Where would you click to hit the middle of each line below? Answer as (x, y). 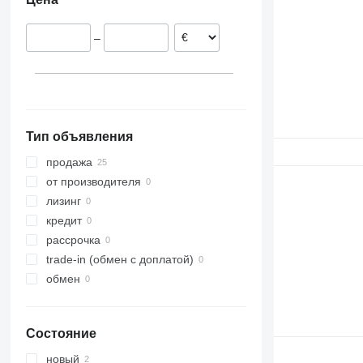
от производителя (93, 182)
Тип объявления (79, 137)
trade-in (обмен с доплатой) (120, 260)
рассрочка (73, 240)
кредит (64, 221)
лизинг (63, 201)
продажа (69, 162)
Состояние (61, 334)
